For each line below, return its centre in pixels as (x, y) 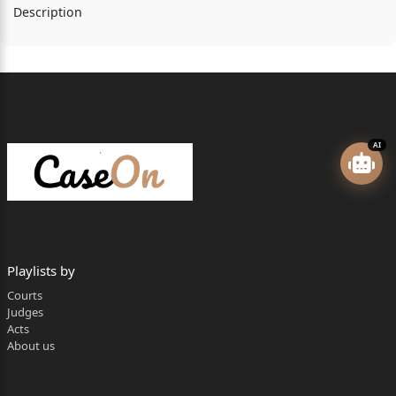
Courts (24, 295)
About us (30, 345)
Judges (25, 312)
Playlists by (41, 270)
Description (48, 11)
